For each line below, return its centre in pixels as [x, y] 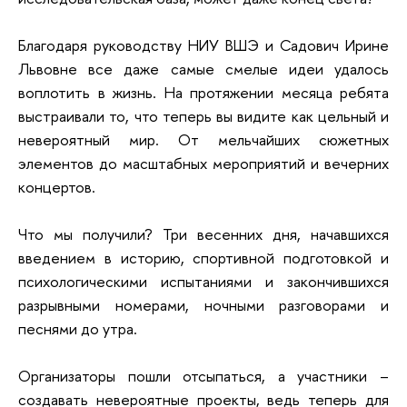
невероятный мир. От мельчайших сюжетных [203, 139]
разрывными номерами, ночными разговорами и [203, 304]
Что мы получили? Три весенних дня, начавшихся [203, 233]
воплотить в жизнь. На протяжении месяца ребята [203, 92]
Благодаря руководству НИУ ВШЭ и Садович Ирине [203, 45]
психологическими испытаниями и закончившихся [203, 281]
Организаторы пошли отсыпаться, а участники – [203, 375]
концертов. [59, 186]
